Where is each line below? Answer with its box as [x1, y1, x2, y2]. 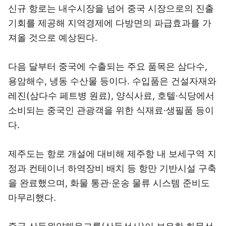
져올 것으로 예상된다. [8, 32, 97, 43]
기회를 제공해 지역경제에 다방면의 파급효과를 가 [8, 18, 211, 28]
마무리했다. [8, 192, 56, 203]
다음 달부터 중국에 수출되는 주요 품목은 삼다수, [8, 61, 207, 72]
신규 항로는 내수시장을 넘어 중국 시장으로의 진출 [8, 3, 214, 14]
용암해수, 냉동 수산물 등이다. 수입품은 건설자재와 [8, 76, 216, 86]
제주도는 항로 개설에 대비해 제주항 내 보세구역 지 [8, 148, 216, 159]
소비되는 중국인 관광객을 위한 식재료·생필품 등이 [8, 105, 214, 116]
